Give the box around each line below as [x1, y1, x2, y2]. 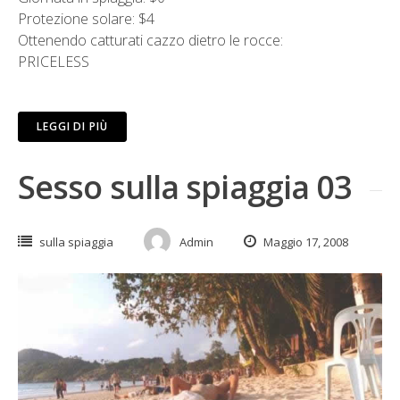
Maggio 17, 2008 [261, 233, 348, 250]
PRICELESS [18, 51, 89, 71]
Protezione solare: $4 [18, 8, 154, 29]
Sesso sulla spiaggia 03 [18, 164, 353, 209]
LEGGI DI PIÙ [37, 118, 108, 134]
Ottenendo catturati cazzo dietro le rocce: [18, 29, 283, 50]
